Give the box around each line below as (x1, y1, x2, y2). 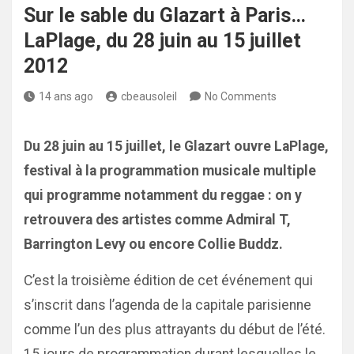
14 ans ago (39, 90, 93, 103)
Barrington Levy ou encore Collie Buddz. (24, 236, 283, 252)
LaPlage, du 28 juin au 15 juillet (24, 29, 301, 52)
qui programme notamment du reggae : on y (24, 187, 302, 203)
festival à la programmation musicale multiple (24, 163, 316, 179)
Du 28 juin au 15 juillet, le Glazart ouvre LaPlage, (24, 138, 329, 154)
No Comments (205, 90, 277, 103)
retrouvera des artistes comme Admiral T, (24, 212, 291, 228)
